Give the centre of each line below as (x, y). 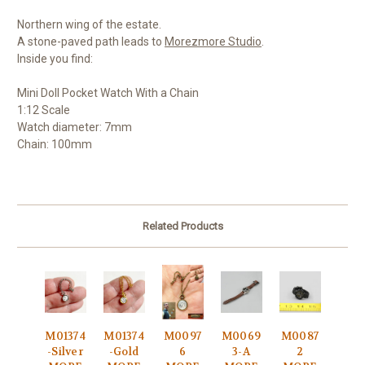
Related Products (182, 226)
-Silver (65, 352)
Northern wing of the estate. (89, 25)
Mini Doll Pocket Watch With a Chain (108, 93)
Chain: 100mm (55, 145)
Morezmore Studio (213, 42)
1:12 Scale (44, 110)
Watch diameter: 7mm (75, 128)
